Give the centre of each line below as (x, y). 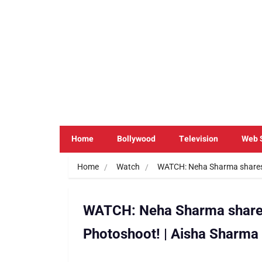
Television (199, 139)
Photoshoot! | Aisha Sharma (171, 234)
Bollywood (136, 139)
